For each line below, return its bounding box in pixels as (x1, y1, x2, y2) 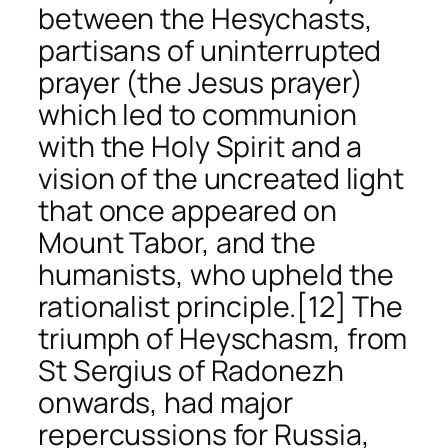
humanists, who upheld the (38, 254, 394, 294)
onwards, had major (38, 382, 294, 422)
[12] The (295, 286, 404, 326)
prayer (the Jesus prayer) (38, 62, 363, 102)
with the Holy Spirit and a (38, 126, 363, 166)
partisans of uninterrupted (38, 30, 382, 70)
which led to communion (38, 94, 357, 134)
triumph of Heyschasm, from (38, 318, 408, 358)
